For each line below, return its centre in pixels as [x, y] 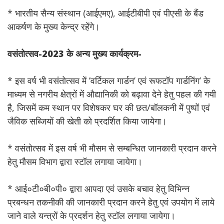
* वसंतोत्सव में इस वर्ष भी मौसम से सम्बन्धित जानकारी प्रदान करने [112, 148]
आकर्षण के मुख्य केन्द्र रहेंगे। [54, 26]
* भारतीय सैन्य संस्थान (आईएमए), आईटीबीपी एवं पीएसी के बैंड [105, 13]
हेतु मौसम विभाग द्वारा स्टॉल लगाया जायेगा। [75, 161]
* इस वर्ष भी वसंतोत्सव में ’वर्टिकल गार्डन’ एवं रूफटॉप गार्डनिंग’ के [109, 80]
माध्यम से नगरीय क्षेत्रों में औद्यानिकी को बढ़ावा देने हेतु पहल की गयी [112, 94]
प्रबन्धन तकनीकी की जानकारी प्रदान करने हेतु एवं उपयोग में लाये [111, 202]
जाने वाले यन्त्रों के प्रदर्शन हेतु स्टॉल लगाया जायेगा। [91, 215]
